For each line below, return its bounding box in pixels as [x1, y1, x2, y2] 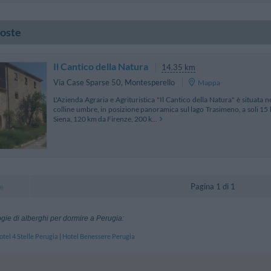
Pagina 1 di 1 [191, 181, 235, 191]
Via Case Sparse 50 [53, 77, 121, 87]
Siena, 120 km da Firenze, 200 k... [53, 114, 157, 124]
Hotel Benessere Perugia [62, 232, 135, 240]
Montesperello [125, 77, 175, 87]
